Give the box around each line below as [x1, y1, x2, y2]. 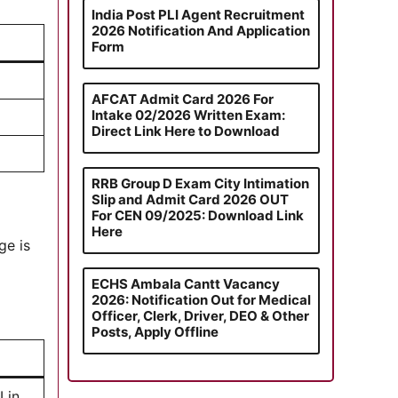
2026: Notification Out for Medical [91, 291, 311, 308]
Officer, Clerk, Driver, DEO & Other [91, 306, 309, 324]
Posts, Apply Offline [91, 322, 219, 340]
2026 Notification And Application [91, 21, 310, 39]
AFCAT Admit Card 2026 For [91, 90, 274, 107]
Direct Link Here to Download [91, 122, 280, 139]
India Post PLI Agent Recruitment [91, 5, 305, 23]
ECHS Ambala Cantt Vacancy [91, 275, 280, 292]
